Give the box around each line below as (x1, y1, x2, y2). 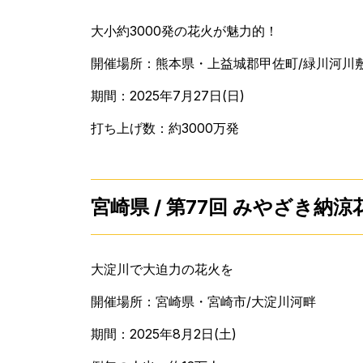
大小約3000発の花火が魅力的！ (91, 22, 278, 39)
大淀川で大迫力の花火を (91, 260, 233, 277)
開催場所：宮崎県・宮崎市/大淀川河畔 (91, 293, 316, 310)
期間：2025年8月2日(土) (91, 325, 237, 342)
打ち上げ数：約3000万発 (91, 119, 239, 136)
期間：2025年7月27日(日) (91, 87, 245, 104)
